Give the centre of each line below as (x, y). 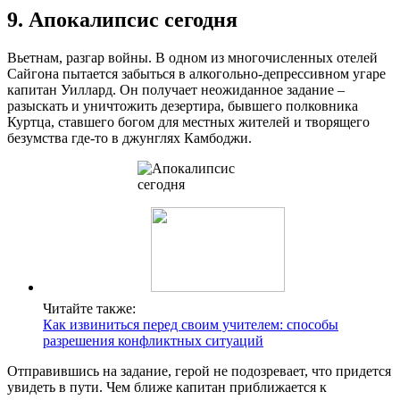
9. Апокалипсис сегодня (122, 20)
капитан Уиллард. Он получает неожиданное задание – (176, 90)
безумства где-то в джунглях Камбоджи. (129, 138)
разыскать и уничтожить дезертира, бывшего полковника (183, 106)
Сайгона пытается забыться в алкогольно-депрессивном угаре (196, 74)
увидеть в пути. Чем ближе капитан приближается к (167, 387)
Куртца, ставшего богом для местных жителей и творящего (188, 122)
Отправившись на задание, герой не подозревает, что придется (199, 371)
